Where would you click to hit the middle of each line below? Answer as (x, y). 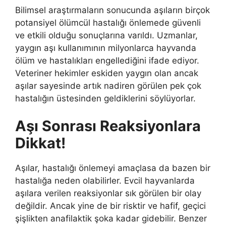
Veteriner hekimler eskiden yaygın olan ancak (107, 73)
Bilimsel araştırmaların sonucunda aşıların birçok (112, 10)
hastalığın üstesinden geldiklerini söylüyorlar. (105, 98)
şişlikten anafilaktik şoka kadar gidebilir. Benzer (111, 219)
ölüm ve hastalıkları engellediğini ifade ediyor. (107, 60)
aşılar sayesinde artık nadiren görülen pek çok (108, 86)
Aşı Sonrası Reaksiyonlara (108, 126)
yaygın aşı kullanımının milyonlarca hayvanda (106, 48)
